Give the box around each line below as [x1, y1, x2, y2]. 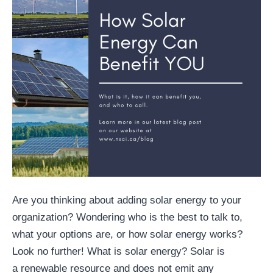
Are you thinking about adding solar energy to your [12, 194, 241, 207]
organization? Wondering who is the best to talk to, [12, 211, 243, 224]
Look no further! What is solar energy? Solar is [12, 246, 225, 258]
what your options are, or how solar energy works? [12, 229, 243, 241]
